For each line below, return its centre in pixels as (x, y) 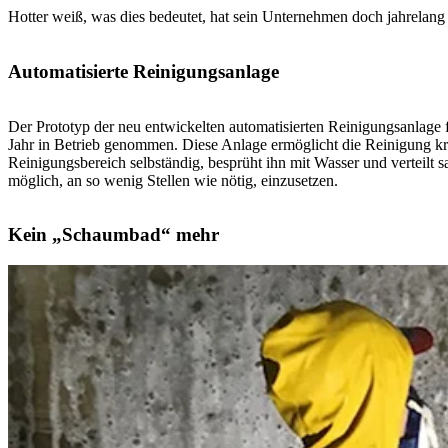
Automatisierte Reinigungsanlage (143, 71)
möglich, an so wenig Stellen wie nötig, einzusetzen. (173, 180)
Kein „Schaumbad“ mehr (113, 235)
